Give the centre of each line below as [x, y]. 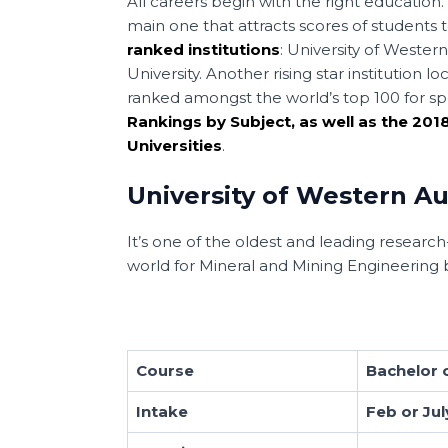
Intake [162, 412]
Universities [174, 146]
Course [165, 371]
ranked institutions [203, 50]
